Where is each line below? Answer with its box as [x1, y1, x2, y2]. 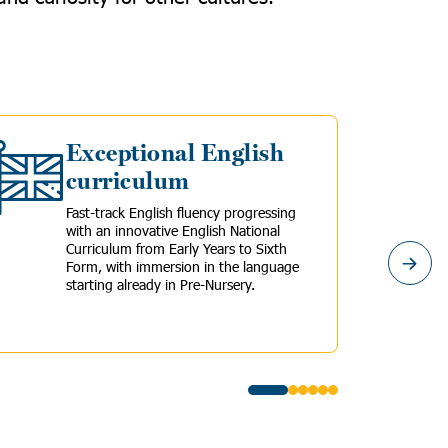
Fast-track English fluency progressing [66, 203, 296, 222]
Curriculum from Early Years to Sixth [66, 239, 287, 258]
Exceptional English [66, 139, 285, 168]
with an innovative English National [66, 221, 280, 240]
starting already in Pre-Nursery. [66, 275, 259, 294]
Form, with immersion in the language [66, 257, 299, 276]
